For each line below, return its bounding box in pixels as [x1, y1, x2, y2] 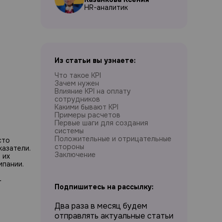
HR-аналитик [84, 2, 128, 12]
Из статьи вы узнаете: [55, 56, 136, 65]
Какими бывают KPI [55, 103, 118, 111]
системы [55, 126, 84, 135]
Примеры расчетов [55, 111, 120, 119]
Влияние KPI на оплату [55, 87, 131, 96]
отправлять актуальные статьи [55, 211, 173, 221]
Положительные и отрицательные [55, 134, 171, 143]
